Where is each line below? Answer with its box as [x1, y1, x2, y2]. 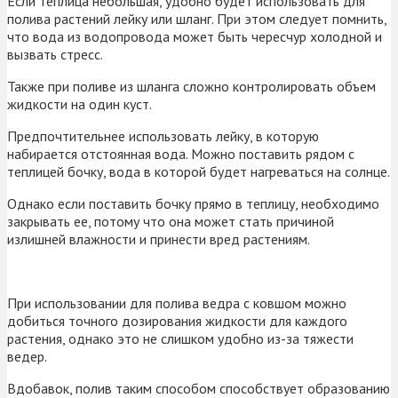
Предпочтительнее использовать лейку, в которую [7, 127, 319, 146]
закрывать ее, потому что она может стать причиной [7, 212, 334, 231]
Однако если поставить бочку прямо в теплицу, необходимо [7, 195, 379, 213]
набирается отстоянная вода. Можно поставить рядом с [7, 145, 354, 163]
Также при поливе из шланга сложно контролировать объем [7, 77, 376, 96]
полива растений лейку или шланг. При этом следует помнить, [7, 10, 386, 28]
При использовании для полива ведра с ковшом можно [7, 294, 346, 313]
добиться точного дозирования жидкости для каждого [7, 312, 347, 330]
